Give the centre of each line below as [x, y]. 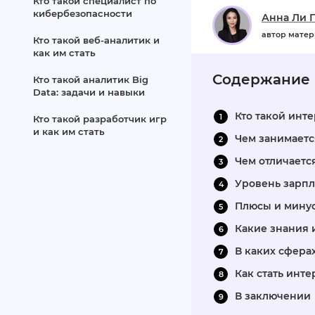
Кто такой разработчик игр [100, 119]
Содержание [261, 79]
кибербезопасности [83, 13]
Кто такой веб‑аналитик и [96, 40]
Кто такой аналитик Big [91, 79]
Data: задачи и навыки [89, 92]
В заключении [273, 296]
